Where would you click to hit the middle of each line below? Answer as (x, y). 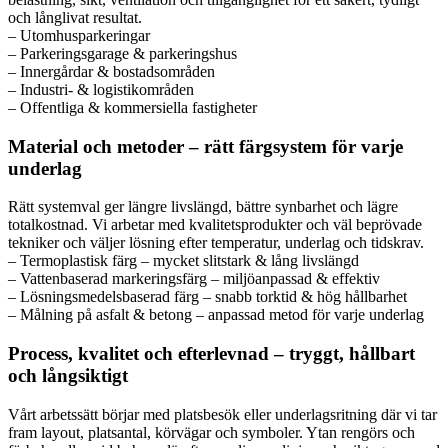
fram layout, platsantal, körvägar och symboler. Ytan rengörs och (211, 432)
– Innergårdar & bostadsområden (111, 71)
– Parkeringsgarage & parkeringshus (122, 53)
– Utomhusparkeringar (79, 35)
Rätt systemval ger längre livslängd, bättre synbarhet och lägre (203, 207)
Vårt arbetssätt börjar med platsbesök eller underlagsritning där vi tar (222, 414)
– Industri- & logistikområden (101, 89)
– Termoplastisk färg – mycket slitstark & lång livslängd (183, 261)
